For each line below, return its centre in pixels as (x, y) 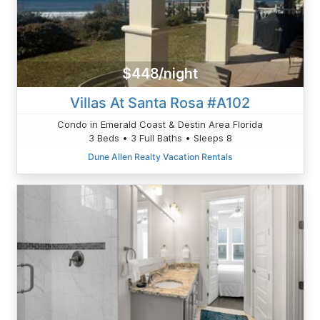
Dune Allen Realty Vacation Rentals (160, 156)
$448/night (160, 74)
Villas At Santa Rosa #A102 (160, 102)
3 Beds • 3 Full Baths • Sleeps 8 (160, 137)
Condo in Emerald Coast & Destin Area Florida (160, 124)
